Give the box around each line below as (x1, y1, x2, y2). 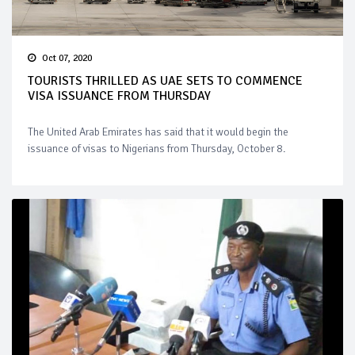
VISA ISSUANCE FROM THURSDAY (28, 88, 211, 105)
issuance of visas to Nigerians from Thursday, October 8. (28, 142, 285, 156)
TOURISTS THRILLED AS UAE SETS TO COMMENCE (28, 73, 303, 90)
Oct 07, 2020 (42, 52, 92, 65)
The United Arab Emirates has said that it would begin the (28, 125, 288, 139)
